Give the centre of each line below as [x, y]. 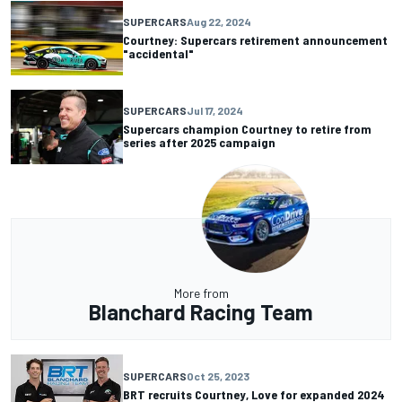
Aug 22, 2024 [219, 22]
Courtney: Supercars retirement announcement [255, 40]
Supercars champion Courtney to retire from [247, 129]
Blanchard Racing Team [201, 312]
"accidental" [158, 54]
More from [201, 293]
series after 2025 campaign [199, 143]
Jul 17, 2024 [215, 111]
